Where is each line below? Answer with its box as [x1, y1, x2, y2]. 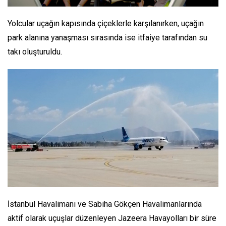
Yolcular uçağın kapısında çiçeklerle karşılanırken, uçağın [8, 18, 204, 28]
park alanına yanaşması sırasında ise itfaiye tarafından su [8, 32, 207, 42]
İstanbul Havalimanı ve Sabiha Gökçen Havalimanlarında [8, 199, 202, 209]
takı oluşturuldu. [8, 46, 62, 56]
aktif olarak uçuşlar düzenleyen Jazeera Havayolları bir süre [8, 213, 216, 223]
